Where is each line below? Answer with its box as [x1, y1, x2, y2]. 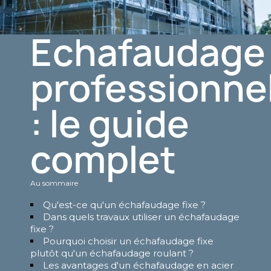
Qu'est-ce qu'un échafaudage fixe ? [43, 199, 206, 211]
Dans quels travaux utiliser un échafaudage [43, 211, 240, 223]
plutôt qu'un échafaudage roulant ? [30, 247, 194, 259]
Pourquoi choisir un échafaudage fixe [43, 235, 214, 247]
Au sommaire [30, 178, 80, 188]
